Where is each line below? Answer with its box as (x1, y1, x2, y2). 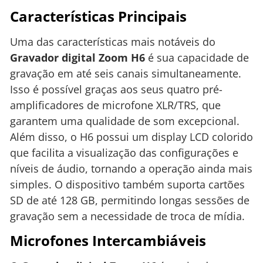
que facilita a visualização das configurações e (10, 145, 238, 160)
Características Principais (10, 6, 187, 26)
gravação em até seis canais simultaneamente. (10, 66, 241, 80)
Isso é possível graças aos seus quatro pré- (10, 82, 222, 96)
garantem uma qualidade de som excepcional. (10, 113, 240, 128)
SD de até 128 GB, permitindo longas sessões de (10, 193, 249, 207)
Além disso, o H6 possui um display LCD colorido (10, 129, 253, 144)
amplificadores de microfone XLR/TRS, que (10, 97, 221, 112)
